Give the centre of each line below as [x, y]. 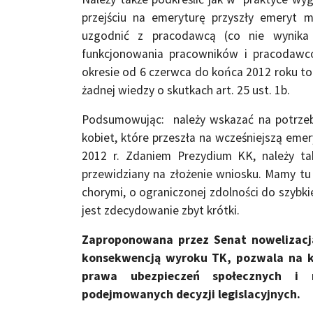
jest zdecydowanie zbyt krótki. [161, 210]
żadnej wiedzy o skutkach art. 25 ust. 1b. [186, 90]
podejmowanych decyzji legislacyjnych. [191, 294]
